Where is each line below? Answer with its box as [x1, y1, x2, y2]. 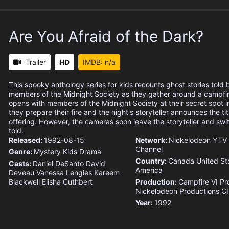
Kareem [94, 168, 120, 177]
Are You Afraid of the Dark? [9, 27, 203, 46]
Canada [168, 156, 194, 166]
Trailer [26, 58, 46, 67]
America [135, 166, 163, 175]
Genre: [9, 147, 34, 156]
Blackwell [9, 177, 40, 187]
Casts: [9, 159, 33, 168]
